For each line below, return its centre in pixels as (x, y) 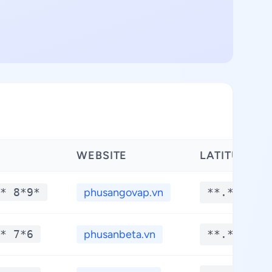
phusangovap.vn (124, 192)
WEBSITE (102, 155)
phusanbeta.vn (120, 234)
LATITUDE (228, 155)
